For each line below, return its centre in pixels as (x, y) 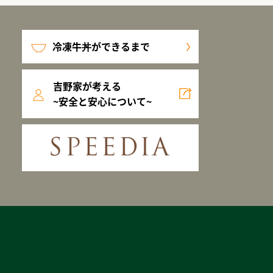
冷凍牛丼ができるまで (101, 46)
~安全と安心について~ (103, 101)
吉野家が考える (87, 86)
